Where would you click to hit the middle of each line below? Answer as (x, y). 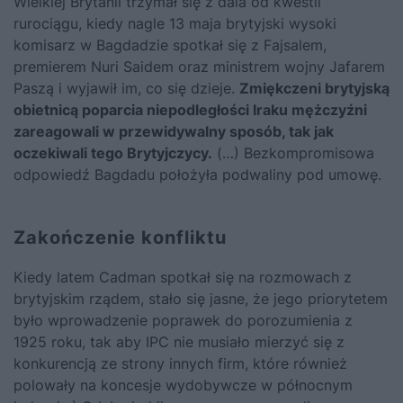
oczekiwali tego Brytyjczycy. (113, 152)
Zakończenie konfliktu (120, 237)
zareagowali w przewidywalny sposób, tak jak (174, 131)
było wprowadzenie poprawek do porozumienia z (183, 320)
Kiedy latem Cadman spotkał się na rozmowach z (183, 277)
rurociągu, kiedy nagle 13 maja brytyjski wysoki (175, 23)
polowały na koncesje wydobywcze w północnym (183, 385)
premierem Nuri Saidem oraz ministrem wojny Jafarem (199, 66)
